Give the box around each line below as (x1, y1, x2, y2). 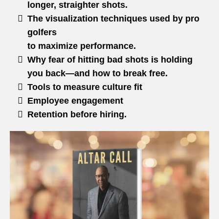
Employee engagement (27, 96, 123, 106)
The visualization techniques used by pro (27, 14, 199, 24)
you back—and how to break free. (27, 68, 168, 79)
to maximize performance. (27, 41, 136, 51)
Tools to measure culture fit (27, 82, 142, 92)
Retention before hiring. (27, 109, 127, 120)
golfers (27, 27, 57, 38)
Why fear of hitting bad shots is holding (27, 55, 193, 65)
